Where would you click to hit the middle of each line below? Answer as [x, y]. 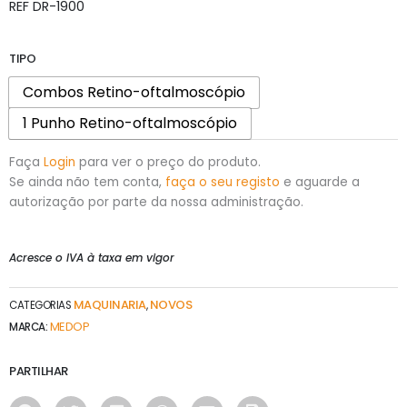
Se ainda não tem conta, [87, 182]
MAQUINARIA [109, 304]
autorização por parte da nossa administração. [156, 202]
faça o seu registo [223, 182]
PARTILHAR [39, 371]
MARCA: [30, 328]
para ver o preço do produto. [168, 162]
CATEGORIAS [40, 305]
